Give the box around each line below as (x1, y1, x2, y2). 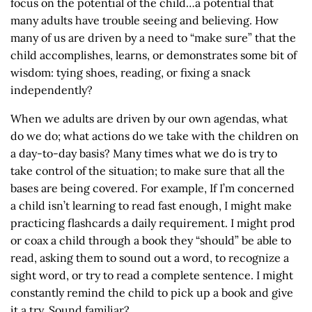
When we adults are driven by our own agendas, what (10, 111, 288, 125)
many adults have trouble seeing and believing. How (10, 13, 279, 27)
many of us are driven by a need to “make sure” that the (10, 31, 296, 45)
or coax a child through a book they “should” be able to (10, 233, 291, 247)
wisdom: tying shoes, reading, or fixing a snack (10, 65, 251, 79)
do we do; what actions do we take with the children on (10, 129, 299, 143)
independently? (10, 83, 95, 97)
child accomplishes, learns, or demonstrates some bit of (10, 48, 297, 62)
